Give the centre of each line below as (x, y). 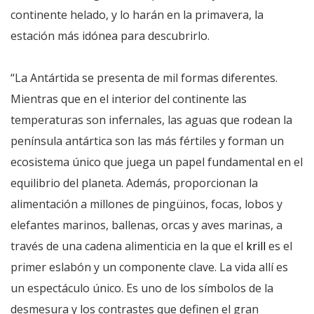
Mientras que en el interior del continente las (129, 98)
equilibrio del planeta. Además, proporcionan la (134, 183)
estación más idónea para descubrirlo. (110, 35)
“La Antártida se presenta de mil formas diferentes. (144, 77)
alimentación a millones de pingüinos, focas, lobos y (146, 204)
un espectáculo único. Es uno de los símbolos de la (142, 288)
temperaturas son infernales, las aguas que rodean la (151, 120)
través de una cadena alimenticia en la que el (128, 246)
